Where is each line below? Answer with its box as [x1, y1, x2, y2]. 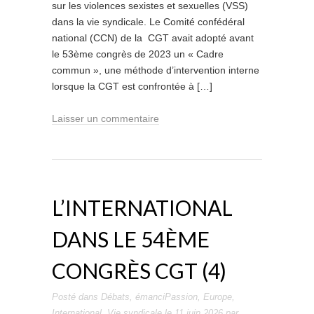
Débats [101, 292, 130, 302]
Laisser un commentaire [52, 113, 159, 124]
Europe [203, 292, 232, 302]
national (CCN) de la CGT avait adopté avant [52, 32, 254, 43]
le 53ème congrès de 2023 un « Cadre [52, 48, 224, 60]
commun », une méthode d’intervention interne [52, 64, 259, 76]
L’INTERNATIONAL [52, 195, 233, 220]
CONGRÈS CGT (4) [52, 258, 226, 283]
